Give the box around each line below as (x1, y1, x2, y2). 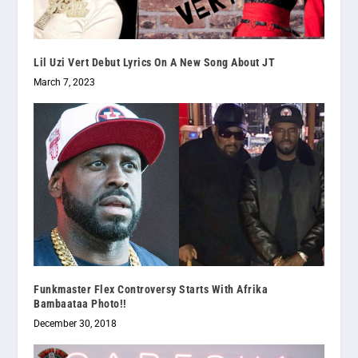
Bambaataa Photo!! (34, 297, 127, 311)
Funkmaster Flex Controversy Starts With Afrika (34, 283, 268, 296)
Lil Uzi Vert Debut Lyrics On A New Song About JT (34, 55, 276, 69)
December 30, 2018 (34, 318, 117, 330)
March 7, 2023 (34, 76, 96, 88)
